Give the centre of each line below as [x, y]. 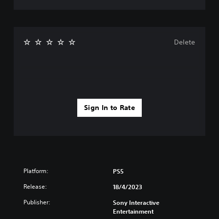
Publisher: [37, 202]
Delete [185, 42]
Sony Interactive [136, 202]
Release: [35, 186]
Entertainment [133, 211]
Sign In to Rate [109, 107]
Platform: [36, 171]
